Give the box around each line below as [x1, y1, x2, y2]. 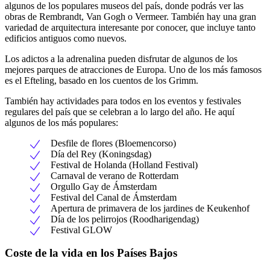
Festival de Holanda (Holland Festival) [51, 159, 198, 170]
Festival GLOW [51, 224, 112, 235]
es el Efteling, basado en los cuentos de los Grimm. [5, 75, 198, 86]
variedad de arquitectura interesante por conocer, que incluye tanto [5, 22, 256, 33]
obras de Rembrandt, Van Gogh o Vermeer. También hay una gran [5, 11, 256, 22]
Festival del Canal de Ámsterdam [51, 192, 177, 202]
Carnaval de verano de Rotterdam [51, 170, 178, 181]
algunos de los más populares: [5, 117, 118, 128]
